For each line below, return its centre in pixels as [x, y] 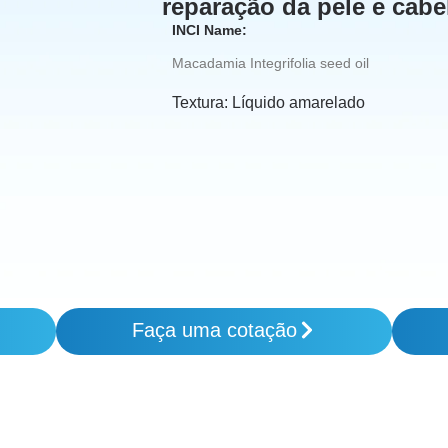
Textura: [202, 103]
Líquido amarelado [298, 103]
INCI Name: [209, 30]
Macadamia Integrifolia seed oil [270, 63]
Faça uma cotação [214, 330]
